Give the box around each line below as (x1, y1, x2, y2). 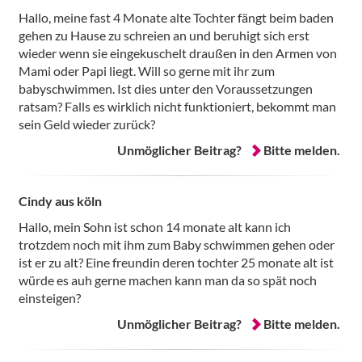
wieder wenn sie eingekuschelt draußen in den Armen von (18, 44, 337, 61)
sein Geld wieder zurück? (18, 116, 155, 132)
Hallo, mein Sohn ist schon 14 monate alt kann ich (18, 218, 291, 234)
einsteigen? (18, 289, 81, 305)
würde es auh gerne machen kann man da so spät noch (18, 271, 317, 288)
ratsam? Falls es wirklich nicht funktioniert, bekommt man (18, 98, 336, 114)
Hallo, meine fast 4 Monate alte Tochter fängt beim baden (18, 9, 334, 25)
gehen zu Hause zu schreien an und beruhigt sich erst (18, 27, 309, 43)
